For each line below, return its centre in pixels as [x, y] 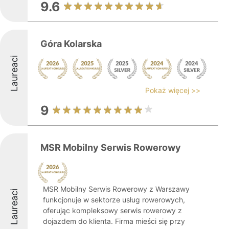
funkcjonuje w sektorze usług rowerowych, [114, 200]
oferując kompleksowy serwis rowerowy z [112, 210]
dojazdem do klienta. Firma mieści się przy [114, 221]
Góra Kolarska [71, 44]
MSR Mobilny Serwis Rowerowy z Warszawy [116, 189]
